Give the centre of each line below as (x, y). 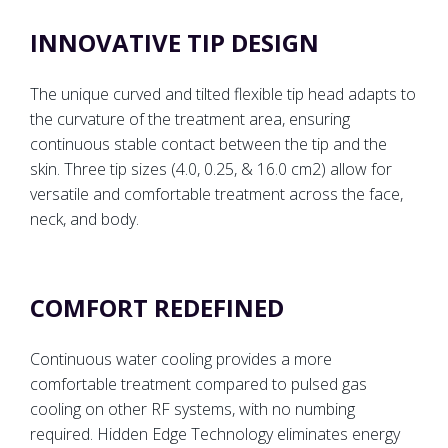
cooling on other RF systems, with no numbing (192, 409)
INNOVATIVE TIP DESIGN (174, 42)
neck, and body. (86, 218)
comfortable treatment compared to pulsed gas (198, 384)
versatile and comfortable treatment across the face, (216, 193)
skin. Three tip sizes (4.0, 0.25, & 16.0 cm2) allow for (211, 168)
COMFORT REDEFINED (157, 308)
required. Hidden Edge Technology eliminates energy (215, 434)
